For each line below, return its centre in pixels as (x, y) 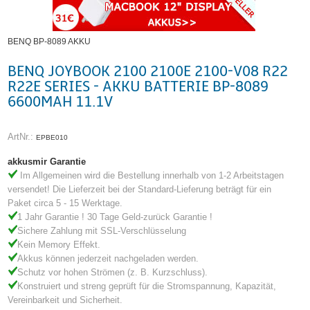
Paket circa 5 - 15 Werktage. (65, 203)
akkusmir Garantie (47, 161)
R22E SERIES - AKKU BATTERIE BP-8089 (138, 86)
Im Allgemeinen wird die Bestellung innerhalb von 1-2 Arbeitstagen (152, 175)
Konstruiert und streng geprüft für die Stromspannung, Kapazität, (147, 286)
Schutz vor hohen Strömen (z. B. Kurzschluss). (113, 272)
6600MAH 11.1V (61, 102)
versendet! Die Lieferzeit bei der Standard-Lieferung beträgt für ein (140, 189)
